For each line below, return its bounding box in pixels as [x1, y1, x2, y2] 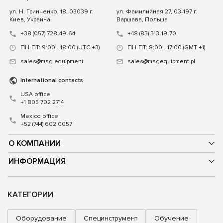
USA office [20, 90, 50, 98]
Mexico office [20, 112, 58, 120]
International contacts [20, 76, 83, 84]
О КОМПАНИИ [8, 138, 61, 148]
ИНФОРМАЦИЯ [8, 156, 66, 166]
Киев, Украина [9, 15, 50, 23]
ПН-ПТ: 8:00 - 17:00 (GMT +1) [127, 43, 205, 51]
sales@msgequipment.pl [127, 57, 195, 65]
